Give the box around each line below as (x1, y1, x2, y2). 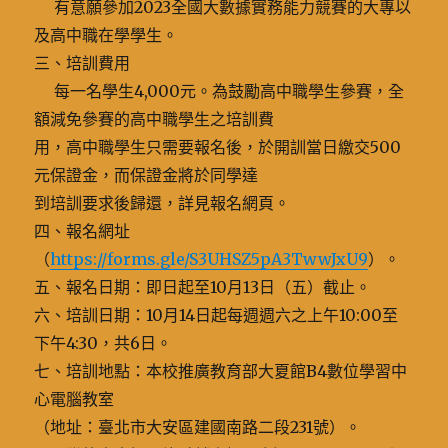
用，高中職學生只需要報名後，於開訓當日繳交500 (34, 137, 402, 157)
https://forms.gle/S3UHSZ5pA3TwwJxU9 (50, 249, 369, 269)
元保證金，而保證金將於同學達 (34, 165, 259, 185)
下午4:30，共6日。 (34, 333, 173, 353)
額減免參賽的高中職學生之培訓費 (34, 109, 275, 129)
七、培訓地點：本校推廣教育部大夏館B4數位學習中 (34, 361, 408, 381)
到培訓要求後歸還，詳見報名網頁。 (34, 193, 291, 213)
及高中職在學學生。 (34, 25, 179, 45)
